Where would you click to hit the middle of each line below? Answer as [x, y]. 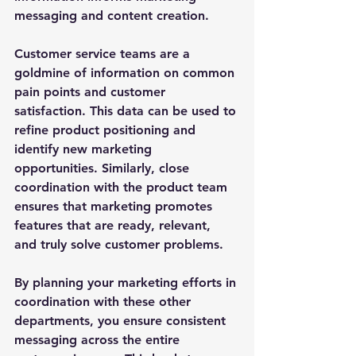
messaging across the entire [99, 340]
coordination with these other [104, 302]
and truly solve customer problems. [121, 245]
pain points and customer [92, 92]
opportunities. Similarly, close [104, 168]
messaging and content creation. [114, 16]
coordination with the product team [123, 188]
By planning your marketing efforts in [127, 283]
